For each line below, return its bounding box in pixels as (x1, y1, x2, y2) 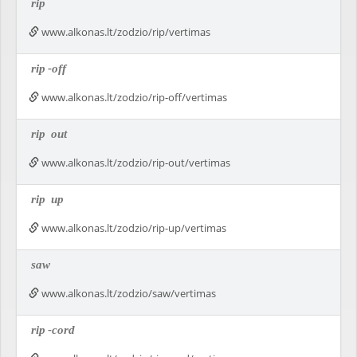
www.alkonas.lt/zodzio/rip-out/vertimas (39, 155, 230, 170)
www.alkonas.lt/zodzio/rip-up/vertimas (39, 221, 226, 235)
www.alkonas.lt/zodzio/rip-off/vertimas (39, 90, 227, 104)
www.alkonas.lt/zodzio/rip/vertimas (39, 25, 210, 39)
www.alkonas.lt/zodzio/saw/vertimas (39, 286, 216, 300)
